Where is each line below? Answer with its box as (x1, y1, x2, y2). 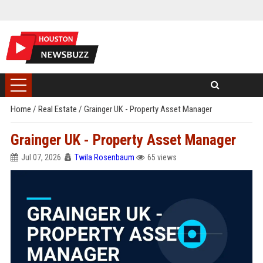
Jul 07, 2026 (21, 153, 61, 162)
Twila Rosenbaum (74, 153, 134, 162)
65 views (147, 153, 177, 162)
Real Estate (38, 104, 79, 114)
